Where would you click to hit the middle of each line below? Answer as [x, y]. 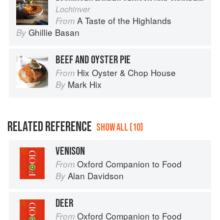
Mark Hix [85, 84]
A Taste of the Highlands [124, 21]
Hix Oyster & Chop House [126, 73]
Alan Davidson [96, 176]
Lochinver [73, 9]
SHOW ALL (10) [120, 128]
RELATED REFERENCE [50, 127]
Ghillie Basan [54, 32]
